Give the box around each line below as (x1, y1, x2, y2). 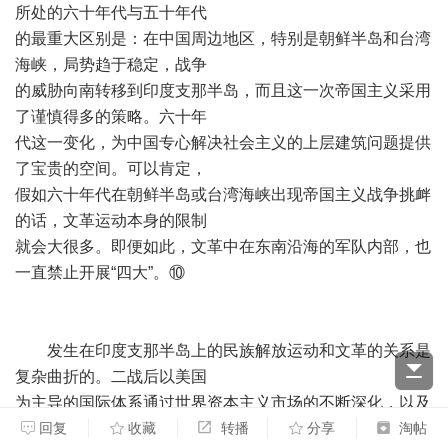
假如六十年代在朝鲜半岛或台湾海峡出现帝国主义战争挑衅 (15, 186, 431, 203)
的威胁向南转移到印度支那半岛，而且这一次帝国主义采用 (15, 82, 431, 99)
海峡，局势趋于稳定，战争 (15, 56, 207, 73)
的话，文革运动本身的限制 (15, 212, 207, 229)
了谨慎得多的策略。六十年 (15, 108, 207, 125)
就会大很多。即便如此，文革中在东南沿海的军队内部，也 (15, 238, 431, 255)
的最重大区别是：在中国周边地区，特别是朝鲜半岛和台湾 (15, 30, 431, 47)
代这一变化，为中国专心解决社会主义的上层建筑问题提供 (15, 134, 431, 151)
